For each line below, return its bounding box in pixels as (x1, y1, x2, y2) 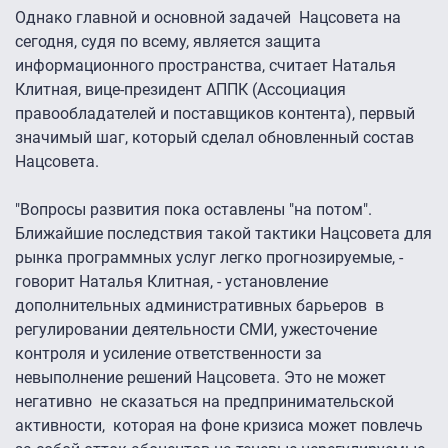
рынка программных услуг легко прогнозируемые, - (15, 248, 403, 268)
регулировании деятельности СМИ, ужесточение (15, 320, 377, 340)
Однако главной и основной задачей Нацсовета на (15, 8, 401, 28)
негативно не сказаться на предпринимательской (15, 392, 394, 412)
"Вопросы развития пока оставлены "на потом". (15, 200, 372, 220)
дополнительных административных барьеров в (15, 296, 384, 316)
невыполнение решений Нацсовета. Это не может (15, 368, 386, 388)
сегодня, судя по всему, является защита (15, 32, 321, 52)
